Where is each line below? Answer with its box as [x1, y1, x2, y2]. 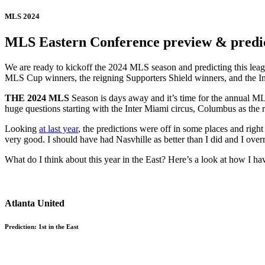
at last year [39, 124, 78, 134]
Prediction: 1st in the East [5, 223, 79, 231]
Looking [5, 124, 39, 134]
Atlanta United [5, 198, 64, 208]
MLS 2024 [5, 12, 40, 21]
